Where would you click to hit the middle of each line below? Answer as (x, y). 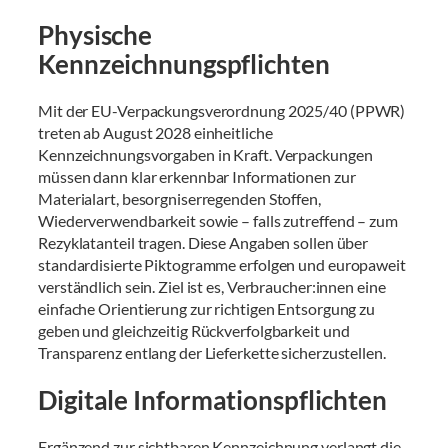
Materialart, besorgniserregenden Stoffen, (179, 199)
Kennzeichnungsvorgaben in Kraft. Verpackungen (205, 155)
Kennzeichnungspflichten (184, 63)
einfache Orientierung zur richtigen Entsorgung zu (207, 309)
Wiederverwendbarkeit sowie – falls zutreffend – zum (218, 221)
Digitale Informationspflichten (212, 399)
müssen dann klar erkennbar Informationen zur (197, 177)
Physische (95, 34)
